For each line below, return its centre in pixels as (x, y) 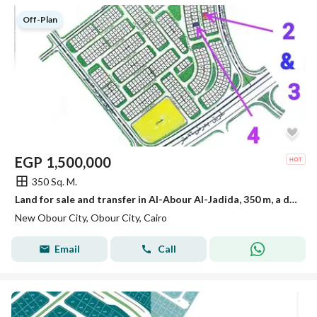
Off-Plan (40, 19)
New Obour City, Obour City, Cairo (91, 218)
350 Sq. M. (54, 181)
